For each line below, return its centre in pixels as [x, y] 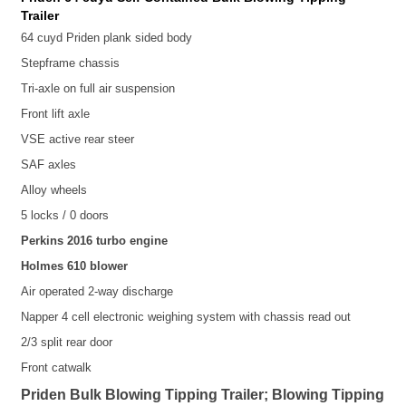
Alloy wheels [54, 190]
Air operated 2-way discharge [97, 292]
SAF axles [51, 165]
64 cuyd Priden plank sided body [107, 38]
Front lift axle [56, 114]
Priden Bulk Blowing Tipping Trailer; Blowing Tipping [203, 395]
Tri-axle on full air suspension [100, 89]
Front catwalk [58, 368]
